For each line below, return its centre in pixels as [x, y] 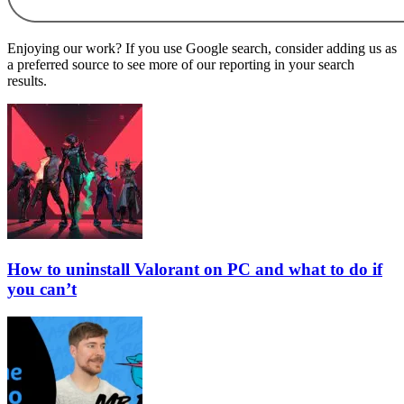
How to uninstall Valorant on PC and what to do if [195, 270]
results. [27, 81]
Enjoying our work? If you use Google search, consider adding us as [202, 49]
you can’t [42, 289]
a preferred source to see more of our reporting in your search [181, 65]
